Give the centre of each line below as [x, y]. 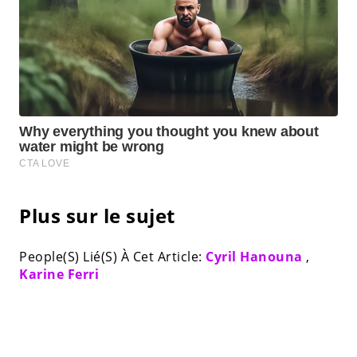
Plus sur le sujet [97, 216]
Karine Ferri [59, 275]
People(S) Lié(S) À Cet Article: [112, 257]
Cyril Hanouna [254, 257]
